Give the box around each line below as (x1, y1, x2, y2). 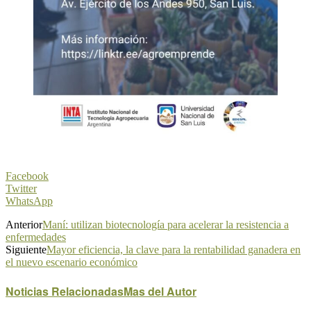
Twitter (6, 182, 37, 194)
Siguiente (6, 243, 47, 255)
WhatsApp (6, 194, 53, 207)
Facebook (6, 169, 49, 182)
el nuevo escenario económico (6, 255, 137, 268)
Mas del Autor (124, 283, 196, 299)
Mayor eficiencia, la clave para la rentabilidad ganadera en (47, 243, 301, 255)
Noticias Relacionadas (6, 283, 124, 299)
